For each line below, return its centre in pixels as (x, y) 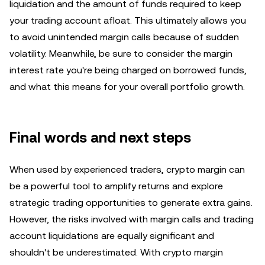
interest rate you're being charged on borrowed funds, (128, 70)
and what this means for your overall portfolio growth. (127, 87)
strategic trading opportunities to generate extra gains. (131, 203)
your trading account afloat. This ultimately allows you (128, 20)
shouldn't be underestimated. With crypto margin (116, 252)
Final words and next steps (100, 138)
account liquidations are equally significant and (112, 236)
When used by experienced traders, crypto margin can (127, 169)
